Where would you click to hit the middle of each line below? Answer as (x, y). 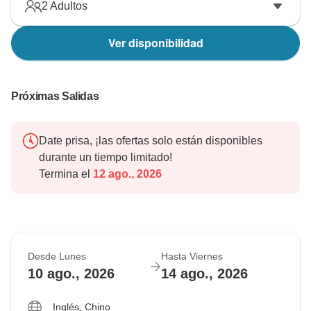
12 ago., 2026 (126, 174)
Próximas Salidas (55, 96)
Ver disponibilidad (155, 43)
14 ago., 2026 (204, 274)
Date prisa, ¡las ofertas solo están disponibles (151, 141)
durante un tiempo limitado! (106, 158)
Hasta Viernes (192, 257)
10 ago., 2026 (71, 274)
